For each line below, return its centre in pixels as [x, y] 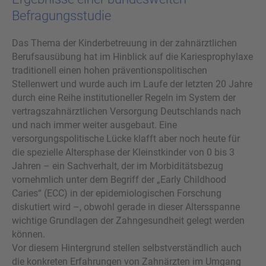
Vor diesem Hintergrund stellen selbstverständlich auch [127, 248]
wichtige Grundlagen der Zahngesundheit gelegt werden [128, 220]
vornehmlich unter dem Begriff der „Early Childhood [119, 179]
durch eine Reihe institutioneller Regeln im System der [124, 97]
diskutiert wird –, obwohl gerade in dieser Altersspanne [126, 207]
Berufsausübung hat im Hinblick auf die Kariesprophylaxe [132, 56]
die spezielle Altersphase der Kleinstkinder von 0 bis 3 [123, 152]
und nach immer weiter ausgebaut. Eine [94, 125]
